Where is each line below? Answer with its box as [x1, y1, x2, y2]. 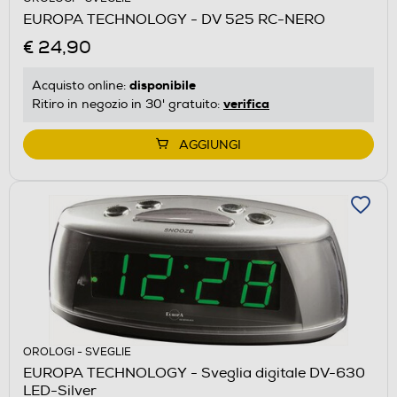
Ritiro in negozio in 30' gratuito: [32, 96, 223, 112]
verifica [223, 95, 269, 112]
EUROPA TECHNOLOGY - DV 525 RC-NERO [23, 10, 325, 28]
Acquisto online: [32, 77, 129, 93]
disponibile [129, 76, 196, 93]
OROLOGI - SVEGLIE [23, 345, 131, 359]
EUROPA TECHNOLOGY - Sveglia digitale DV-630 [23, 363, 365, 382]
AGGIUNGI [179, 136, 241, 152]
